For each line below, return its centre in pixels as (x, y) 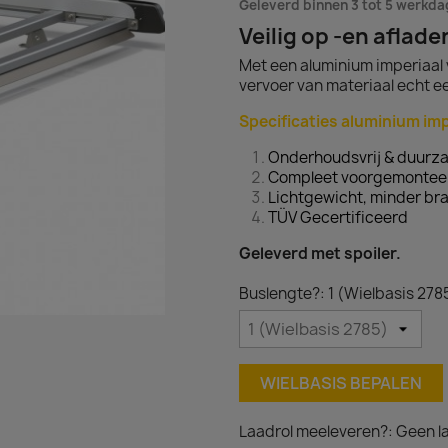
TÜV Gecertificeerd (338, 217)
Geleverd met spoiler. (320, 253)
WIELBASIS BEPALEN (341, 383)
